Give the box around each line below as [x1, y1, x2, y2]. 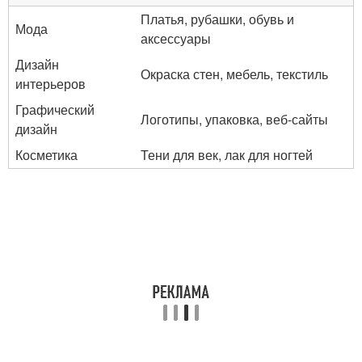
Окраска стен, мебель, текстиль [141, 65, 328, 83]
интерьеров [15, 74, 86, 93]
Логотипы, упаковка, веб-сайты [141, 110, 328, 128]
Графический [15, 100, 95, 119]
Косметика [15, 145, 78, 164]
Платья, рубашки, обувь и [141, 10, 294, 28]
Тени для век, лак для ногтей [141, 145, 313, 164]
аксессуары [141, 29, 211, 48]
